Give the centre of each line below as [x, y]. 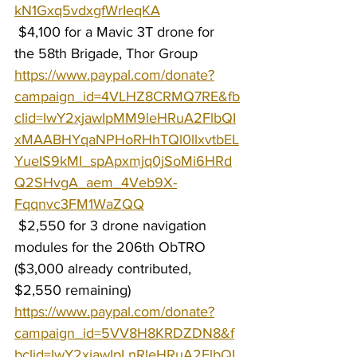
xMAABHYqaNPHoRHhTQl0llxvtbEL [127, 139]
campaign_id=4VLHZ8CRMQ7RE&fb [127, 96]
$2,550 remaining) [75, 290]
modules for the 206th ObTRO [112, 247]
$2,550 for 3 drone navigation [112, 226]
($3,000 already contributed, [105, 269]
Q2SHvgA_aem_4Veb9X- [96, 182]
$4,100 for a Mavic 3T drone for [116, 32]
